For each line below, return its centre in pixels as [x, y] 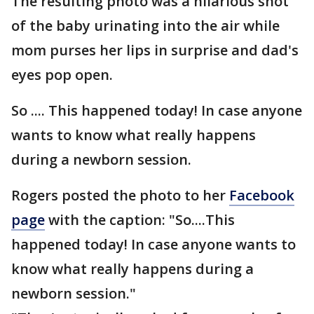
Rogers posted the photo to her [120, 195]
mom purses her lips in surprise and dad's [155, 50]
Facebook [262, 195]
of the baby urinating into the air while [145, 26]
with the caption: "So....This [140, 220]
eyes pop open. [62, 75]
